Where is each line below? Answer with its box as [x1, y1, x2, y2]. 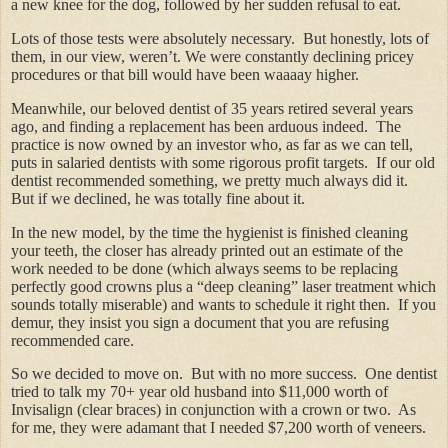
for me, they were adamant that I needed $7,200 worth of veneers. [11, 419, 430, 437]
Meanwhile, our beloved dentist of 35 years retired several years [11, 99, 413, 117]
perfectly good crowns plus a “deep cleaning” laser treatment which [11, 277, 436, 295]
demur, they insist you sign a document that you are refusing [11, 313, 389, 331]
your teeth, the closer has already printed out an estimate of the [11, 241, 403, 259]
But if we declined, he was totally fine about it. [11, 189, 305, 207]
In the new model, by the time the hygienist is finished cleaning [11, 223, 408, 241]
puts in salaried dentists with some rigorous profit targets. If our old [11, 153, 435, 171]
